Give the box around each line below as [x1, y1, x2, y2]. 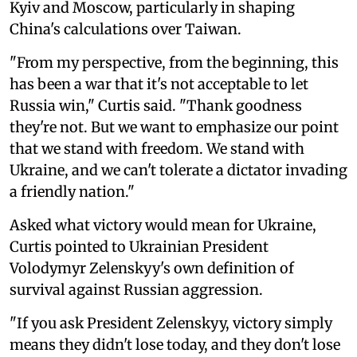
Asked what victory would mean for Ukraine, [10, 215, 316, 234]
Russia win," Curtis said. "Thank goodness [10, 96, 302, 115]
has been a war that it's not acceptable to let [10, 74, 308, 93]
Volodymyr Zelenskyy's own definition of [10, 258, 294, 277]
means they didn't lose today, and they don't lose [10, 335, 340, 354]
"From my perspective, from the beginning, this [10, 53, 339, 72]
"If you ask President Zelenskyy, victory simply [10, 313, 332, 332]
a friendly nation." [10, 182, 135, 201]
